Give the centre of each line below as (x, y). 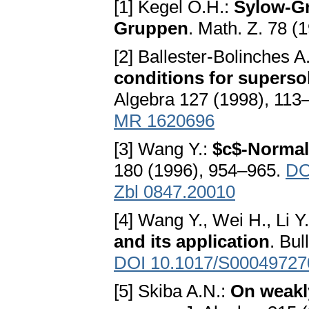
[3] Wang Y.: (163, 149)
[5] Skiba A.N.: (172, 291)
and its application (192, 242)
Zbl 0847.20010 (175, 192)
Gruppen (151, 29)
